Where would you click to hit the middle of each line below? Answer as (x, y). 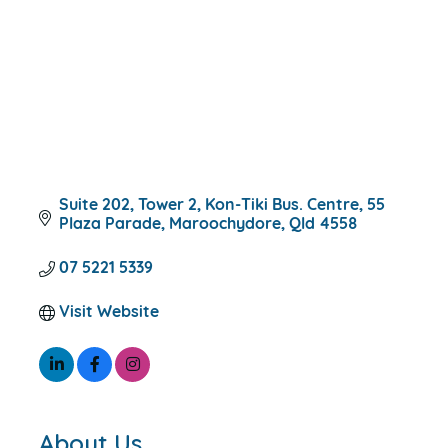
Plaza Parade (110, 225)
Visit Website (109, 313)
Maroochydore (225, 225)
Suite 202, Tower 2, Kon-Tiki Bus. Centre (209, 206)
